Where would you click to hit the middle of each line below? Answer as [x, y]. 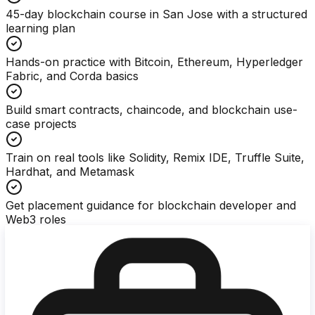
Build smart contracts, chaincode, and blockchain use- [152, 109]
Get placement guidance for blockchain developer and [151, 205]
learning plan [40, 28]
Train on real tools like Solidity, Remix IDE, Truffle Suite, [155, 157]
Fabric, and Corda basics [72, 76]
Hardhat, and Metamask [70, 171]
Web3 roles [36, 219]
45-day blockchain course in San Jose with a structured [156, 14]
